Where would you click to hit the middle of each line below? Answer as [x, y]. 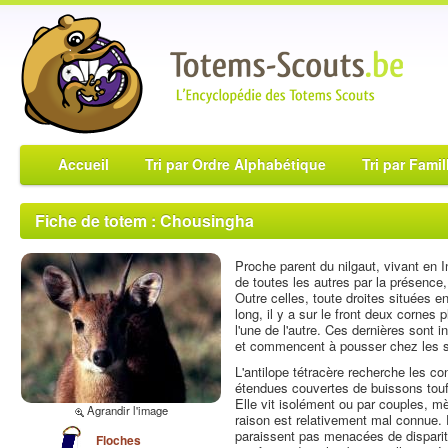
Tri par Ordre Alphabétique [235, 164]
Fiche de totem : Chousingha [144, 220]
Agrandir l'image [126, 410]
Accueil [83, 164]
